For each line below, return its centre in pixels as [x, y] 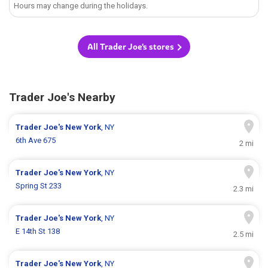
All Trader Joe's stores [131, 47]
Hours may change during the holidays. [81, 6]
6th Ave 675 [36, 141]
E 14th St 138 [38, 232]
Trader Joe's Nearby [62, 98]
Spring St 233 [39, 186]
